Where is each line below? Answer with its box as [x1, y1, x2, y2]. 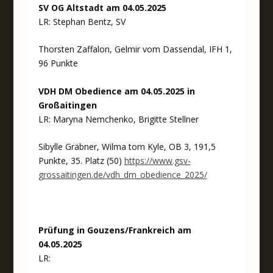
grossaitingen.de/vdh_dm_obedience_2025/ [38, 168, 207, 180]
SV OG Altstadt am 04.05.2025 [38, 1, 166, 13]
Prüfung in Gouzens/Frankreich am [38, 224, 191, 236]
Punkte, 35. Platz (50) [38, 154, 124, 166]
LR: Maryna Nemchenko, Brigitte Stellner [38, 113, 199, 125]
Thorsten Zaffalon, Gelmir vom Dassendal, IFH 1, [38, 43, 232, 55]
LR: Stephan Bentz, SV [38, 15, 126, 27]
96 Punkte [38, 57, 78, 69]
